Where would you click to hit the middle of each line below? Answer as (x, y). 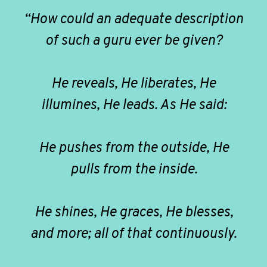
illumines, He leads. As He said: (133, 105)
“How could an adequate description (133, 19)
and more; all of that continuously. (133, 234)
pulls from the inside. (133, 170)
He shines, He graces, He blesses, (133, 212)
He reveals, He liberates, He (133, 84)
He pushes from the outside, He (133, 148)
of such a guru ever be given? (133, 41)
